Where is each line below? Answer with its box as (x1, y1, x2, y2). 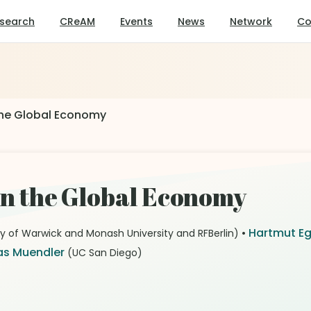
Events (120, 14, 153, 28)
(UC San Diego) (67, 246, 142, 260)
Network (230, 14, 272, 28)
